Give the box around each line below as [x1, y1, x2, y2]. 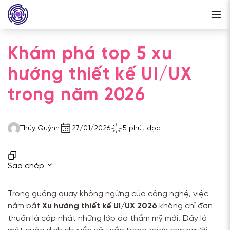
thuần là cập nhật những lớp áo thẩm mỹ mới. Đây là [8, 214, 207, 223]
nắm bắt [8, 202, 42, 210]
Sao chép [8, 162, 44, 170]
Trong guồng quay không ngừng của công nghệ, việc [8, 189, 208, 198]
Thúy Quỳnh [20, 124, 60, 132]
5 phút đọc [123, 124, 160, 132]
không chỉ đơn [157, 202, 213, 210]
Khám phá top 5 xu [8, 45, 173, 64]
